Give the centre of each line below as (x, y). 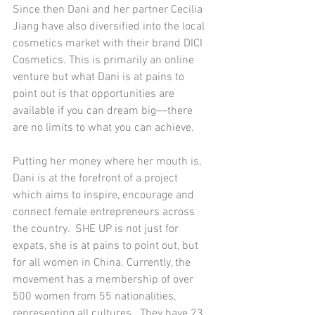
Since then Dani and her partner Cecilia (109, 10)
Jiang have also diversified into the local (110, 27)
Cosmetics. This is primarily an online (105, 60)
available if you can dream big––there (104, 111)
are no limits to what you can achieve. (105, 128)
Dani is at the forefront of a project (97, 179)
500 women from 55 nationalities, (96, 297)
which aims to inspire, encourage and (105, 195)
